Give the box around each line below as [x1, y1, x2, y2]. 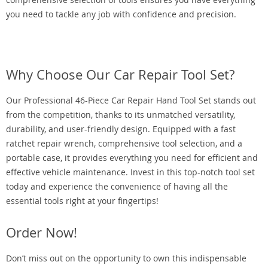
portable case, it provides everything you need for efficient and [6, 152, 258, 163]
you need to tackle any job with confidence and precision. [6, 8, 236, 20]
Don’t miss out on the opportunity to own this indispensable [6, 252, 246, 264]
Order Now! [6, 224, 77, 241]
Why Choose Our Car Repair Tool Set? [6, 66, 234, 83]
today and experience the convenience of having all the [6, 181, 228, 192]
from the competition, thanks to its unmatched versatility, [6, 109, 235, 120]
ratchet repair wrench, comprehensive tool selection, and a [6, 138, 242, 149]
